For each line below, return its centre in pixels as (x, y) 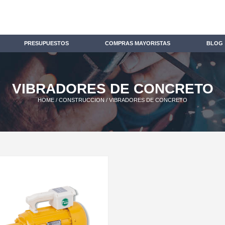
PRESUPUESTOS (46, 43)
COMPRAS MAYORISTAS (138, 43)
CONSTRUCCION (82, 100)
